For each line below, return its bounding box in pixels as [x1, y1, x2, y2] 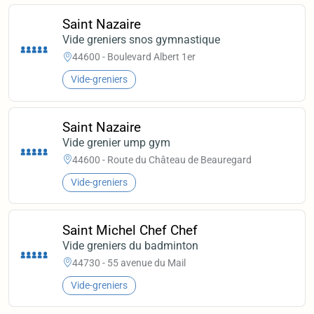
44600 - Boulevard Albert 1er [72, 51, 196, 63]
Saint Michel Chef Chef [62, 221, 198, 238]
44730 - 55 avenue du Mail [72, 257, 186, 269]
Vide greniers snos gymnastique [62, 32, 221, 46]
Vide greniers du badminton [62, 238, 199, 252]
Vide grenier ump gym [62, 135, 171, 149]
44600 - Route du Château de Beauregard [72, 154, 252, 166]
